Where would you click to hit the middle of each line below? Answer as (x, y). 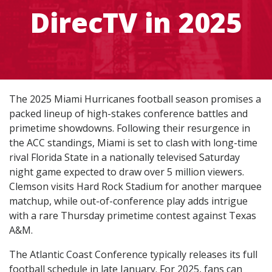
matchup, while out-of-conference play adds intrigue (128, 201)
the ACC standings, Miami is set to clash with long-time (133, 143)
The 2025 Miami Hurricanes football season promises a (135, 99)
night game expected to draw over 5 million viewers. (127, 172)
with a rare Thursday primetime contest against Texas (133, 216)
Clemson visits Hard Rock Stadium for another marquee (135, 187)
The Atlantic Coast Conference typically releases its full (133, 255)
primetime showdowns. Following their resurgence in (130, 128)
